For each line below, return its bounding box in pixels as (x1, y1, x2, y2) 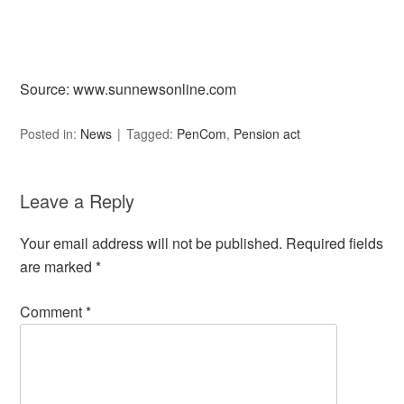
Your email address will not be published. (20, 233, 283, 253)
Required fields (286, 233, 384, 253)
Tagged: (126, 124, 178, 142)
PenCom (177, 124, 227, 142)
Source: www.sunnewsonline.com (20, 78, 237, 99)
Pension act (234, 124, 301, 142)
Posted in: (20, 124, 81, 142)
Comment (20, 301, 87, 322)
